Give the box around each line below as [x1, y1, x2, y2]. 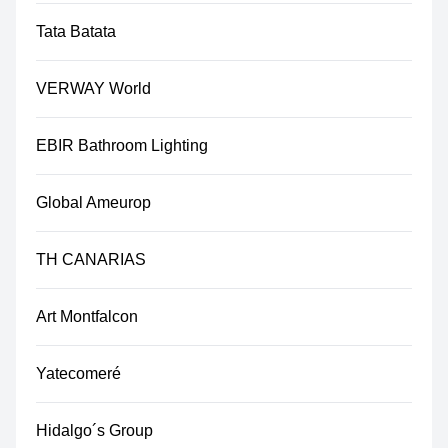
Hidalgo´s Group [36, 422, 153, 439]
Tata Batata [36, 23, 116, 40]
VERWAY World [36, 80, 151, 97]
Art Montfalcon [36, 308, 138, 325]
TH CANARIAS [36, 251, 146, 268]
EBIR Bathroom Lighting [36, 137, 208, 154]
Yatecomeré [36, 365, 121, 382]
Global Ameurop [36, 194, 151, 211]
